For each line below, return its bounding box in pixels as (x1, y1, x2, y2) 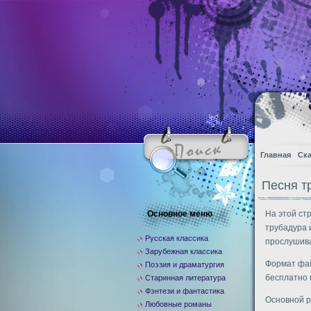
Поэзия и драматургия (145, 260, 224, 269)
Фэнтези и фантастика (145, 287, 224, 295)
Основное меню (147, 209, 212, 219)
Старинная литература (145, 274, 226, 282)
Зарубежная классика (145, 247, 222, 255)
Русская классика (145, 234, 208, 242)
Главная (260, 151, 291, 159)
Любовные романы (145, 300, 212, 308)
